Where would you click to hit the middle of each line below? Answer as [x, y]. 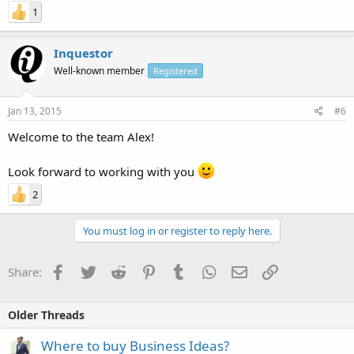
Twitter [114, 270]
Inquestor [83, 53]
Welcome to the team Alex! [81, 137]
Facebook [91, 270]
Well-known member [99, 70]
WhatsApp [244, 270]
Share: [25, 272]
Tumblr [205, 270]
